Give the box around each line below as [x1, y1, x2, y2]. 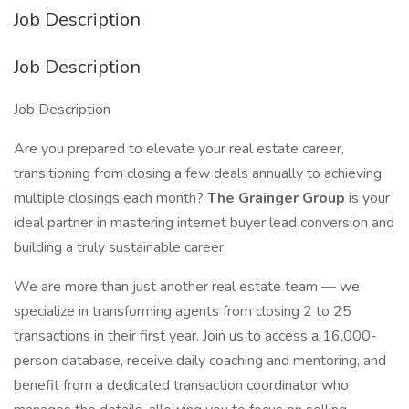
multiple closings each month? [14, 188, 207, 208]
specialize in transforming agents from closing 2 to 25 [14, 301, 351, 321]
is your [349, 188, 390, 208]
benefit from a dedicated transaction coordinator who [14, 375, 349, 395]
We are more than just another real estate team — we [14, 277, 360, 297]
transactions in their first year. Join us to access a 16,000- [14, 326, 377, 346]
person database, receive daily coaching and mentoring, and [14, 351, 386, 371]
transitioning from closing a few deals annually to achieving [14, 163, 382, 184]
